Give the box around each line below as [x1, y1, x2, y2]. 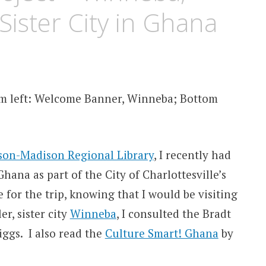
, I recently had [153, 147, 231, 162]
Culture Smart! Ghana [104, 225, 218, 240]
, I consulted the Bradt [116, 205, 231, 221]
